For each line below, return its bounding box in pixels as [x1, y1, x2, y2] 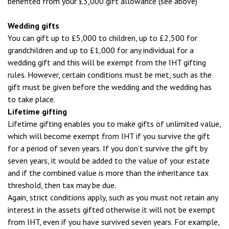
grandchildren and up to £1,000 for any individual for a [8, 45, 194, 55]
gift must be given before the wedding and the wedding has [8, 82, 212, 92]
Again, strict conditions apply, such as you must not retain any [8, 192, 218, 202]
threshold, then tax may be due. [8, 180, 116, 190]
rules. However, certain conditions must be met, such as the [8, 70, 212, 80]
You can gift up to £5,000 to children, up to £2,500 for [8, 33, 197, 43]
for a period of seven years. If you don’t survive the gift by [8, 143, 207, 153]
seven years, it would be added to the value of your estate [8, 155, 210, 166]
